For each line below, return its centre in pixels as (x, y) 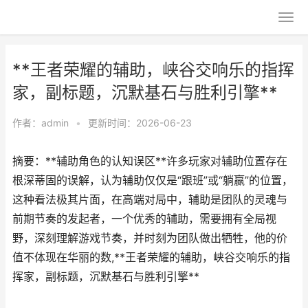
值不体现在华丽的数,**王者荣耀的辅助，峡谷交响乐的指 (151, 257)
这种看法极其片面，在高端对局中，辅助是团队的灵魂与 (150, 200)
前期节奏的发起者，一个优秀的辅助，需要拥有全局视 (144, 219)
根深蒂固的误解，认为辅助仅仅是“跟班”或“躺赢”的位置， (153, 180)
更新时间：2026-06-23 (140, 123)
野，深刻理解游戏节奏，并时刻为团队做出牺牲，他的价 (150, 238)
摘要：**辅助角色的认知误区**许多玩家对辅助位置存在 (150, 161)
